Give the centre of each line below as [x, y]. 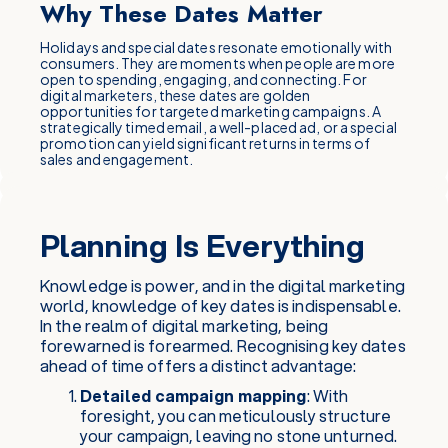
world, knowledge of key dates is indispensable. [220, 305]
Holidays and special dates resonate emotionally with [216, 47]
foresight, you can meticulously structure [236, 415]
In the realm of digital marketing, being [184, 325]
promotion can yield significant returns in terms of [205, 143]
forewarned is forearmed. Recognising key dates [223, 345]
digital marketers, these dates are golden [175, 95]
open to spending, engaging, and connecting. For [203, 79]
